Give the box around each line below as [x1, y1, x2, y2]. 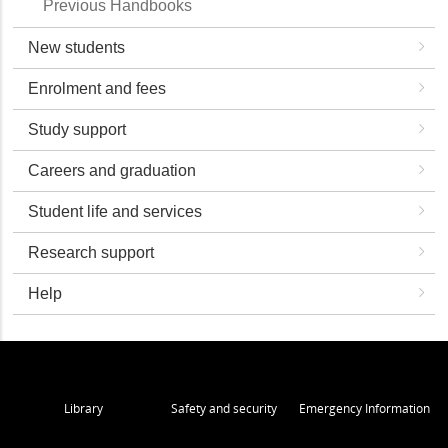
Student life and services [28, 203, 203, 220]
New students [28, 39, 126, 56]
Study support [28, 121, 127, 138]
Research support [28, 244, 155, 261]
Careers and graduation [28, 162, 197, 179]
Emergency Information [298, 400, 430, 417]
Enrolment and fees [28, 80, 167, 97]
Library [64, 400, 104, 417]
